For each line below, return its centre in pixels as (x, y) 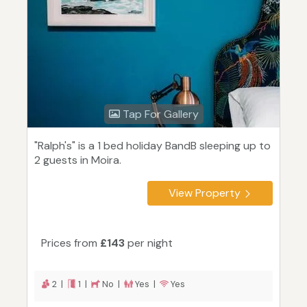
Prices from (71, 243)
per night (149, 243)
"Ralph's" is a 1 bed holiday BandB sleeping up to (152, 146)
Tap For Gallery (159, 114)
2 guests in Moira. (78, 160)
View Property (205, 193)
